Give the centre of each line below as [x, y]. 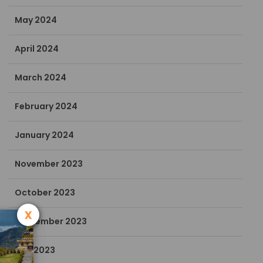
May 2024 [36, 20]
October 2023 [45, 193]
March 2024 [41, 78]
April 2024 [37, 49]
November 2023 [49, 164]
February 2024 [46, 107]
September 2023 [51, 222]
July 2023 [35, 250]
